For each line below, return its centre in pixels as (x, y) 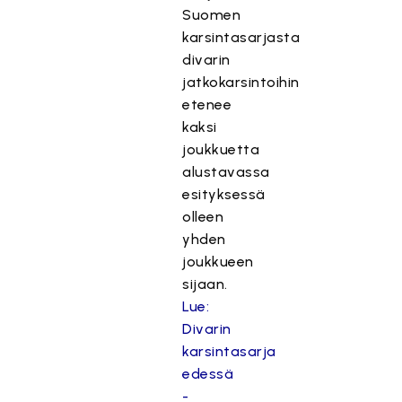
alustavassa (226, 172)
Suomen (212, 15)
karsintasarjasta (241, 37)
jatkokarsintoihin (241, 82)
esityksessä (224, 194)
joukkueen (218, 262)
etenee (207, 105)
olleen (203, 217)
